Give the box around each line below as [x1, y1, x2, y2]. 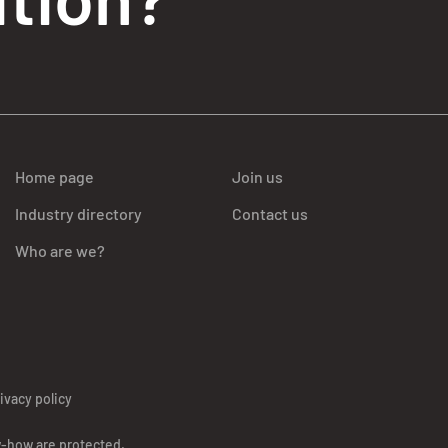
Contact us [232, 203, 308, 223]
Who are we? [15, 240, 105, 260]
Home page [15, 166, 94, 186]
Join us [232, 166, 283, 186]
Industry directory [15, 203, 142, 223]
